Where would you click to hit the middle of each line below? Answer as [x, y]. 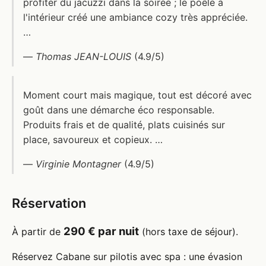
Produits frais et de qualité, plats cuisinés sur [124, 124]
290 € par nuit [101, 231]
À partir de [38, 231]
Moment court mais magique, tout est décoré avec [137, 95]
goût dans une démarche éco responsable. [119, 110]
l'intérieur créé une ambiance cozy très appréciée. [135, 17]
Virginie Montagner [78, 164]
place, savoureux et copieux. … [93, 139]
